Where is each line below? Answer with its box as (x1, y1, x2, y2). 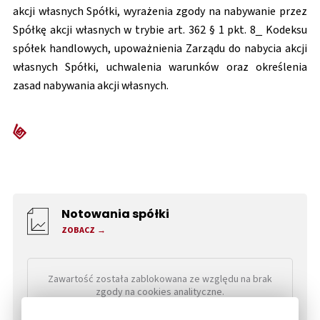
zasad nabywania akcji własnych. (13, 78, 169, 94)
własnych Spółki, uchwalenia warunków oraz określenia (13, 59, 307, 75)
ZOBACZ (61, 224, 95, 237)
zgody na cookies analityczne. (96, 285, 224, 300)
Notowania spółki (61, 209, 169, 221)
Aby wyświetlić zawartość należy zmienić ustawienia (49, 298, 271, 313)
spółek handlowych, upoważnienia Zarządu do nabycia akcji (13, 41, 307, 56)
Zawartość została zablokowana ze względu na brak (48, 272, 272, 287)
